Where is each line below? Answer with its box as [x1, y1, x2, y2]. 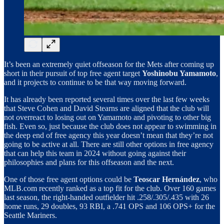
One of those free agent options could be [4, 175, 133, 184]
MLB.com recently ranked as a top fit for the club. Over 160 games [4, 184, 216, 193]
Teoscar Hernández [133, 175, 199, 184]
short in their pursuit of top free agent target [4, 69, 142, 78]
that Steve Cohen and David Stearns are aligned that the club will [4, 104, 209, 113]
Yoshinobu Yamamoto [142, 69, 216, 78]
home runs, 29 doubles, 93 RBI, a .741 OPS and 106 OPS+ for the [4, 202, 215, 211]
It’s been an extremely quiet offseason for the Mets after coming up [4, 60, 214, 69]
